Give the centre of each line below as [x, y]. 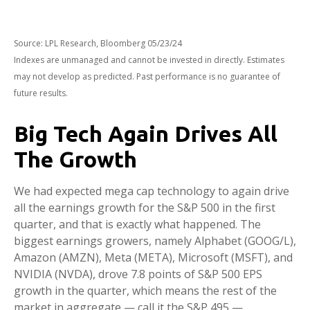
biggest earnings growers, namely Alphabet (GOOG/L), [155, 241]
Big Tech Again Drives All [146, 134]
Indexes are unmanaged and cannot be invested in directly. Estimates [149, 60]
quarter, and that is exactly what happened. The [137, 224]
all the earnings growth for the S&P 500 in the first [145, 208]
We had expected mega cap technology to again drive [152, 191]
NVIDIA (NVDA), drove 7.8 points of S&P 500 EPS [138, 274]
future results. [41, 93]
